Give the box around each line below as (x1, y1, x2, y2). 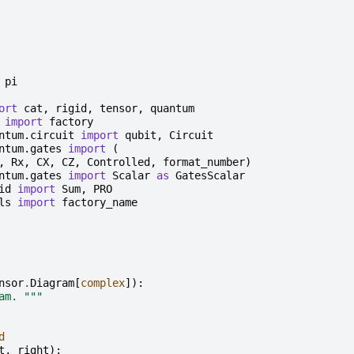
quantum (149, 101, 194, 115)
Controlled (86, 155, 150, 168)
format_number (162, 155, 245, 168)
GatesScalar (175, 168, 245, 182)
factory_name (61, 195, 137, 209)
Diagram (29, 276, 74, 289)
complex (80, 276, 125, 289)
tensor (99, 101, 137, 115)
